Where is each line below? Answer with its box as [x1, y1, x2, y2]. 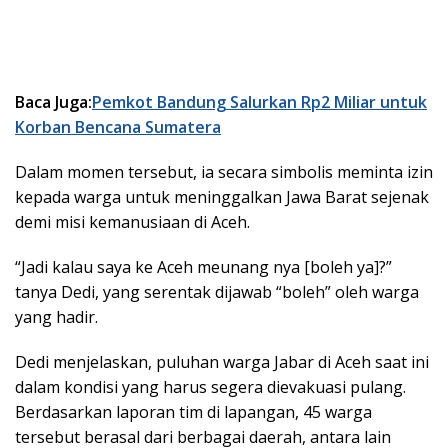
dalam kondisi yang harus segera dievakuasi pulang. [15, 375, 406, 398]
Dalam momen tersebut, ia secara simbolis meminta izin [15, 160, 433, 183]
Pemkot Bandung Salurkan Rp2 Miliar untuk [92, 90, 427, 113]
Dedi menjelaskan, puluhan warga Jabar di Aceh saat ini [15, 350, 429, 373]
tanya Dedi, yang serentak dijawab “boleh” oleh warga [15, 280, 419, 303]
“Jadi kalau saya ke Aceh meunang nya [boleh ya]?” [15, 255, 392, 278]
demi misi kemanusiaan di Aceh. [15, 210, 250, 233]
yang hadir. [15, 305, 98, 328]
